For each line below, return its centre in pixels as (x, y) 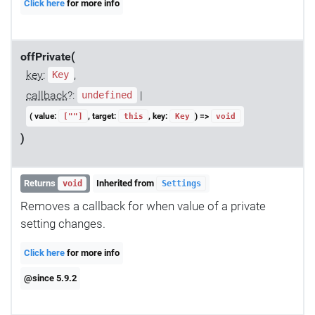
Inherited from (127, 184)
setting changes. (63, 223)
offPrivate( (48, 57)
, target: (103, 116)
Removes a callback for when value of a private (143, 206)
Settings (181, 184)
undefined (107, 95)
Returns (41, 184)
